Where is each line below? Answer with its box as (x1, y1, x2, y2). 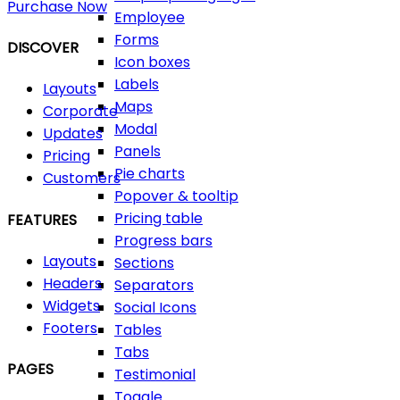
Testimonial (114, 364, 196, 385)
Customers (43, 168, 121, 189)
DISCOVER (7, 37, 79, 59)
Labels (114, 74, 159, 95)
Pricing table (114, 208, 203, 229)
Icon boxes (114, 52, 190, 72)
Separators (114, 275, 194, 296)
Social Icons (114, 297, 196, 318)
